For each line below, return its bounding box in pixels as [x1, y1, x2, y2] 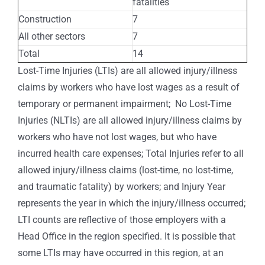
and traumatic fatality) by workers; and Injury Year [18, 180, 225, 192]
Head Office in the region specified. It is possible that [18, 230, 235, 242]
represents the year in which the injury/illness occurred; [18, 197, 245, 209]
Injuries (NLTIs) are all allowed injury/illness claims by [18, 114, 242, 126]
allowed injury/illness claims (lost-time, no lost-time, [18, 164, 233, 176]
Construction [18, 13, 72, 25]
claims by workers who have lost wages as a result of [18, 81, 240, 93]
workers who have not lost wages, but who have [18, 131, 216, 143]
